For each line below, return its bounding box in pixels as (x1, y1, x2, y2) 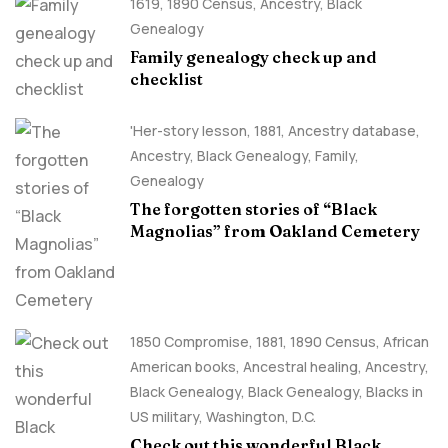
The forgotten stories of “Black (130, 199, 377, 219)
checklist (130, 69, 203, 89)
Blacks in (366, 382, 423, 401)
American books (130, 357, 236, 376)
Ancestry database (288, 121, 416, 140)
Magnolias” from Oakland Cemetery (130, 221, 420, 241)
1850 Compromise (130, 332, 249, 351)
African (383, 332, 429, 351)
